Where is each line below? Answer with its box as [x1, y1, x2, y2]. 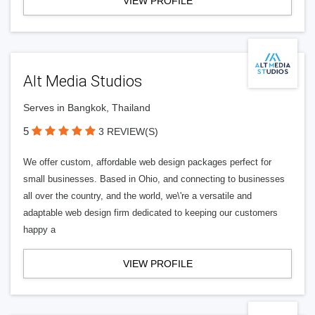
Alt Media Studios [23, 72, 142, 90]
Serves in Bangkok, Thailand [23, 102, 150, 113]
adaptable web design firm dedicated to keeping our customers [23, 207, 278, 218]
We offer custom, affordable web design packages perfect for [23, 157, 271, 167]
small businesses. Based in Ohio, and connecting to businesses [23, 174, 285, 184]
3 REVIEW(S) [98, 126, 158, 137]
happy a [23, 224, 56, 235]
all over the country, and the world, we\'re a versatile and [23, 191, 252, 201]
